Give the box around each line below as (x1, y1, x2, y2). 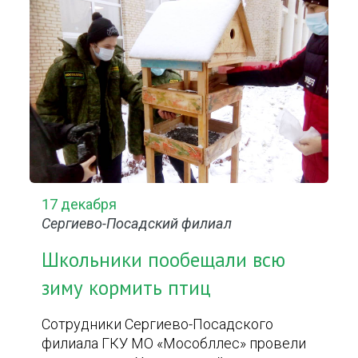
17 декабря (42, 196, 117, 213)
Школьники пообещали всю (42, 247, 286, 272)
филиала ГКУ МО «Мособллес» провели (42, 335, 307, 352)
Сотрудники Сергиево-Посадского (42, 316, 274, 332)
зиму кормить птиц (42, 275, 212, 300)
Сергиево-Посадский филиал (42, 215, 233, 232)
